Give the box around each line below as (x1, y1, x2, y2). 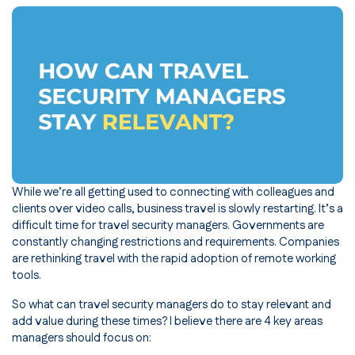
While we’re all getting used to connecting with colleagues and (12, 183, 334, 200)
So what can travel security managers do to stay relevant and (12, 296, 331, 313)
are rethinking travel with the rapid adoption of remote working (12, 250, 336, 267)
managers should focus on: (12, 329, 151, 346)
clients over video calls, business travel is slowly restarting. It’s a (12, 200, 343, 217)
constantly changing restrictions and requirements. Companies (12, 233, 339, 250)
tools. (12, 266, 41, 284)
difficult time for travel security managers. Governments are (12, 216, 324, 234)
